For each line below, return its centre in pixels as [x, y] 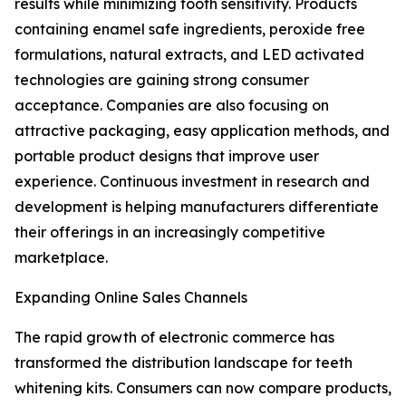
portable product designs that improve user [167, 156]
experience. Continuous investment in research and [192, 182]
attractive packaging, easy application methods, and [202, 131]
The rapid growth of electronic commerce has [174, 338]
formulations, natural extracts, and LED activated [189, 55]
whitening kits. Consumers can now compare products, [203, 388]
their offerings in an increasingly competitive [170, 232]
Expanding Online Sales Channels [131, 298]
